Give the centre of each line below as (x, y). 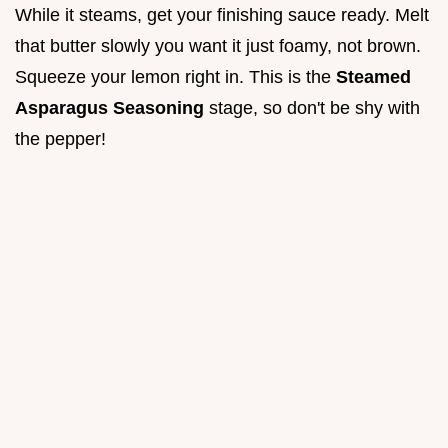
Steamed (373, 77)
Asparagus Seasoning (112, 108)
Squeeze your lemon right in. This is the (175, 77)
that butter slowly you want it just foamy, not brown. (218, 46)
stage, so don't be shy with (314, 108)
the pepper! (60, 139)
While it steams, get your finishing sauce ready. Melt (222, 15)
